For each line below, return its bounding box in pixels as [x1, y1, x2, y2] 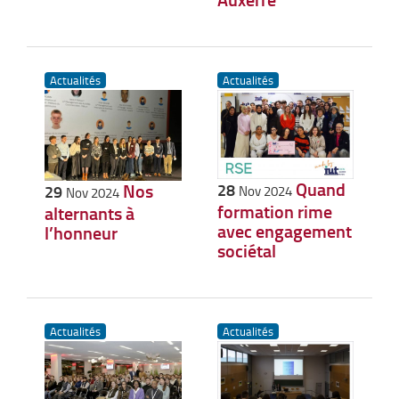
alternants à [45, 199, 134, 225]
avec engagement [216, 217, 352, 243]
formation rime [216, 198, 332, 224]
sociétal [216, 237, 276, 263]
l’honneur [45, 219, 118, 245]
